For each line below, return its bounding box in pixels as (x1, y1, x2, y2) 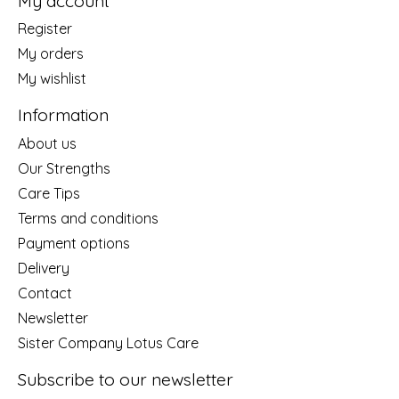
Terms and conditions (18, 208, 159, 227)
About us (18, 134, 77, 152)
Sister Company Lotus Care (18, 333, 199, 352)
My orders (18, 45, 84, 63)
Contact (18, 283, 72, 302)
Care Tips (18, 183, 80, 202)
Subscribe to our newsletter (18, 368, 233, 390)
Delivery (18, 258, 69, 277)
